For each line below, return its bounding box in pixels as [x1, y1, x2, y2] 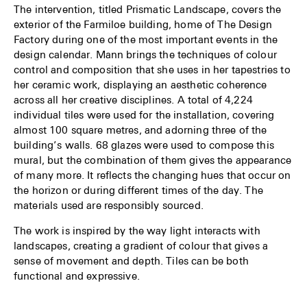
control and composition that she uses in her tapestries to [14, 63, 291, 76]
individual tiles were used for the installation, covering [14, 108, 275, 121]
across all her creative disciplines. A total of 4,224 [14, 93, 253, 106]
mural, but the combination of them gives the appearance [14, 153, 292, 167]
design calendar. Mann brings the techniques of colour [14, 48, 277, 61]
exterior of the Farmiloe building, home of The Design [14, 18, 272, 31]
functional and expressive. [14, 269, 140, 282]
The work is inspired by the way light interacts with [14, 224, 260, 237]
